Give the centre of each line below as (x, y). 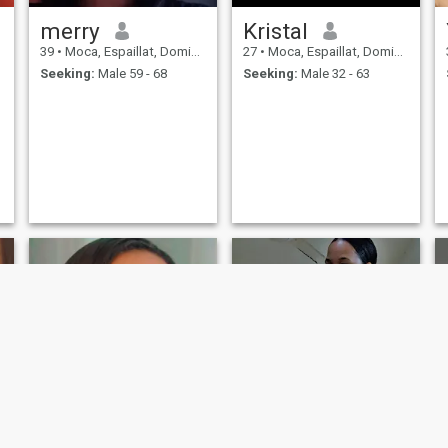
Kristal (275, 30)
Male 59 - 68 (130, 74)
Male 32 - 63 (333, 74)
